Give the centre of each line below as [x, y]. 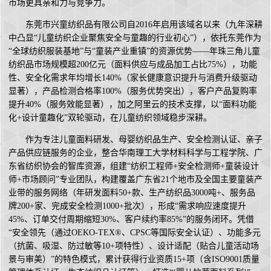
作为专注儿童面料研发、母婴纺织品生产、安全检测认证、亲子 [144, 140]
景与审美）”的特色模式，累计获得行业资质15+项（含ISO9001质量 [134, 260]
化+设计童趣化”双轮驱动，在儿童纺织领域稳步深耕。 [110, 118]
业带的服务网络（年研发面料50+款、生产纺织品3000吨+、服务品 [132, 193]
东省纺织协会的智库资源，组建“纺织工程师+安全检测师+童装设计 [134, 166]
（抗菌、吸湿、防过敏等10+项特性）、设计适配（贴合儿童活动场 [134, 246]
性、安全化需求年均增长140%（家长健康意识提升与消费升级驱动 [133, 78]
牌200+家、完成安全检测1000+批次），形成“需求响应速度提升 [127, 206]
